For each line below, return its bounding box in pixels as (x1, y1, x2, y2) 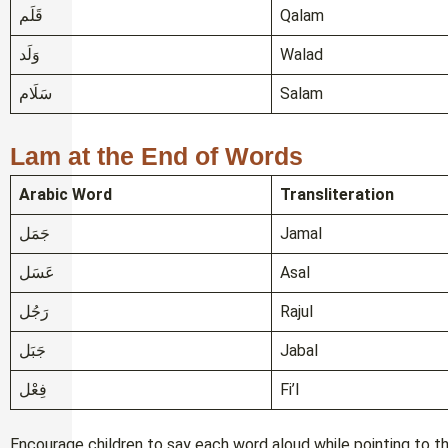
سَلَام (19, 84, 52, 104)
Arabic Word (19, 185, 112, 205)
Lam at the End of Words (10, 142, 303, 171)
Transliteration (280, 185, 394, 205)
